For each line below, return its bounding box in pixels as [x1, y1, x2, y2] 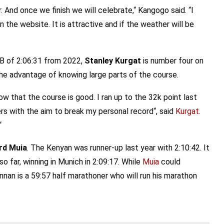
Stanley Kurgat [84, 56, 141, 65]
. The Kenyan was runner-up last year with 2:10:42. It [27, 143, 209, 152]
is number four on [141, 56, 203, 65]
